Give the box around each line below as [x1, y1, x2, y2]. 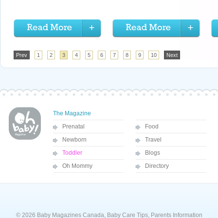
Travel [145, 136, 162, 143]
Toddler [62, 149, 82, 156]
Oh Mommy [62, 163, 92, 169]
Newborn [62, 136, 87, 143]
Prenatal [62, 123, 85, 130]
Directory [145, 163, 169, 169]
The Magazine [53, 110, 91, 117]
